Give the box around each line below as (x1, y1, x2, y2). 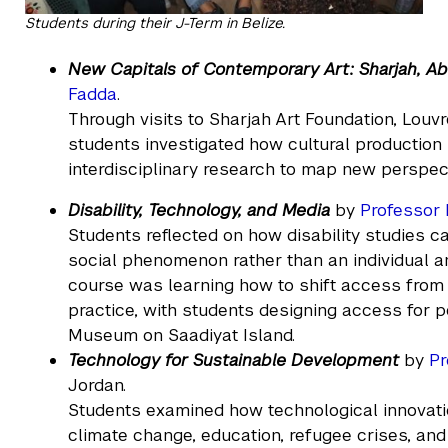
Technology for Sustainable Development (68, 348, 400, 371)
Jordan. (68, 373, 127, 396)
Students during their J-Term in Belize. (25, 13, 285, 32)
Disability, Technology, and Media (68, 198, 331, 221)
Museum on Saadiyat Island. (68, 323, 296, 346)
